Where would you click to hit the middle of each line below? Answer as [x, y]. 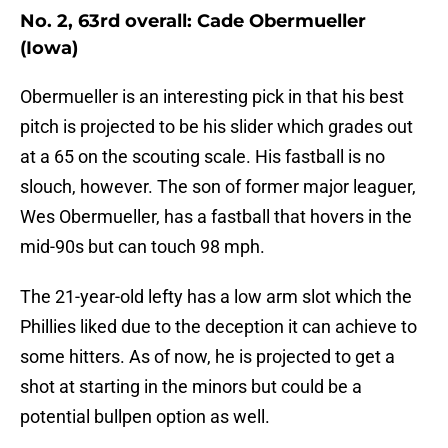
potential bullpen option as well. [145, 417]
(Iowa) [49, 48]
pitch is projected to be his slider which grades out [216, 127]
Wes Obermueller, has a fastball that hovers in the [216, 217]
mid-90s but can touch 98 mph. [142, 247]
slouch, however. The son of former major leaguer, [218, 187]
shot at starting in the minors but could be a [191, 387]
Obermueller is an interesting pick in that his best [212, 97]
